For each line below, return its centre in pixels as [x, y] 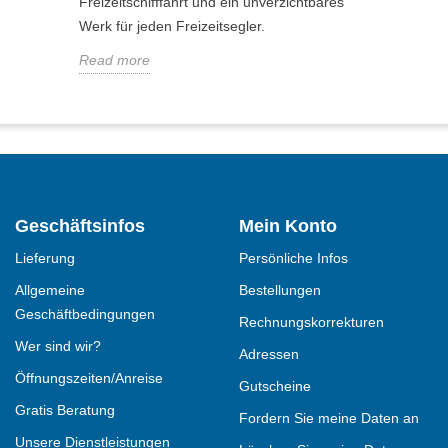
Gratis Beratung [64, 410]
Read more [114, 60]
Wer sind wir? [57, 346]
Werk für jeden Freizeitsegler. [171, 26]
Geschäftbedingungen [84, 314]
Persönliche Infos [293, 258]
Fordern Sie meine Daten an [328, 418]
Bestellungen [279, 290]
